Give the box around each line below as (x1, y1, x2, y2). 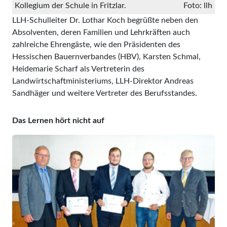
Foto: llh (183, 2, 212, 10)
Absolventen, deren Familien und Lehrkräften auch (12, 28, 190, 37)
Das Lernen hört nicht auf (12, 117, 104, 125)
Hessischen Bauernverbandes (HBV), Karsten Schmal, (12, 53, 201, 61)
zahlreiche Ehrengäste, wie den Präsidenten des (12, 41, 180, 49)
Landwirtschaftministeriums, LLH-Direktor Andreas (12, 77, 194, 86)
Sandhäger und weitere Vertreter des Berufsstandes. (12, 89, 197, 98)
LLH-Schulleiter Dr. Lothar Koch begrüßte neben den (12, 16, 198, 25)
